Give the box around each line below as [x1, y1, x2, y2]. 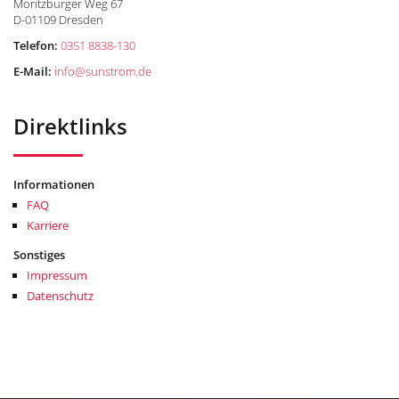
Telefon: [13, 37, 58, 53]
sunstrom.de [85, 62, 151, 79]
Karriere [27, 216, 69, 233]
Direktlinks [13, 110, 127, 141]
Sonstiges [13, 246, 65, 263]
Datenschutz [27, 287, 94, 304]
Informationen [13, 175, 94, 192]
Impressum [27, 266, 87, 283]
